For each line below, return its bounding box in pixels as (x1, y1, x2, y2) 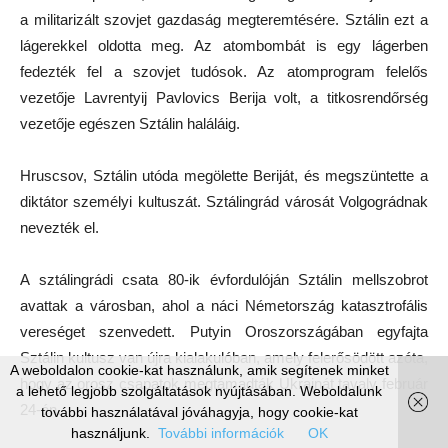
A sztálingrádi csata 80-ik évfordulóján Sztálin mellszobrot (20, 271, 428, 289)
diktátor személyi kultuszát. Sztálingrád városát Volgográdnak (20, 193, 428, 211)
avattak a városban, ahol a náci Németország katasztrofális (20, 297, 428, 315)
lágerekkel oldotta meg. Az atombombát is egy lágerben (20, 37, 428, 55)
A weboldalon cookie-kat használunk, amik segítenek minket (9, 362, 389, 378)
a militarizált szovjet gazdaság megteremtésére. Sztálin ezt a (20, 11, 428, 29)
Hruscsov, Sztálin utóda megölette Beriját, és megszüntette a (20, 167, 428, 185)
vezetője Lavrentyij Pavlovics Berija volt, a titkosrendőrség (20, 89, 428, 107)
